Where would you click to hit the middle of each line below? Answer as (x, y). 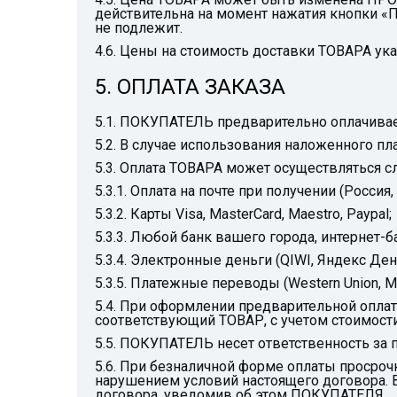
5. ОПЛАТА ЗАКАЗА (190, 87)
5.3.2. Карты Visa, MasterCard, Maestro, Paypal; (243, 214)
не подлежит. (139, 28)
